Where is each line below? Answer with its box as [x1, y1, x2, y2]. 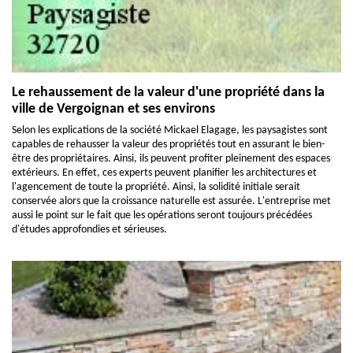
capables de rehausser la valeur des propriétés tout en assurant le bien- [12, 138, 325, 150]
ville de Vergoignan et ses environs [12, 101, 215, 117]
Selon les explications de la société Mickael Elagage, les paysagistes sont [12, 124, 328, 136]
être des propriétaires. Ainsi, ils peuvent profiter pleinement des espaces [12, 152, 330, 165]
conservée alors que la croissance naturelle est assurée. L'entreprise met [12, 195, 331, 207]
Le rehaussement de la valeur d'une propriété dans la [12, 84, 325, 100]
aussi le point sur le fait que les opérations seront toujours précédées [12, 209, 312, 221]
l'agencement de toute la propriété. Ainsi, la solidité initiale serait [12, 180, 300, 193]
